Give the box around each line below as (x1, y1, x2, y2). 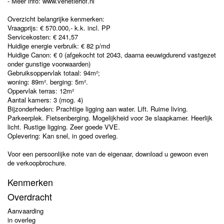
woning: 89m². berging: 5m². (7, 77, 88, 86)
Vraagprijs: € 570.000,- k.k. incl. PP (7, 23, 110, 32)
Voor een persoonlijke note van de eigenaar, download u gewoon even (7, 149, 208, 158)
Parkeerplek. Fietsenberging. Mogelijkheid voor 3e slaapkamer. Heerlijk (7, 113, 212, 122)
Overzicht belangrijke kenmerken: (7, 14, 104, 23)
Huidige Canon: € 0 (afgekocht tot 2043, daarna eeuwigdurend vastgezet (7, 50, 216, 59)
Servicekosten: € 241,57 (7, 32, 78, 41)
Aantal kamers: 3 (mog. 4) (7, 95, 83, 104)
